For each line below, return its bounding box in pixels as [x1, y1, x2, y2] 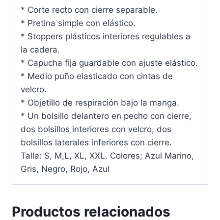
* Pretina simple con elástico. [21, 18, 136, 28]
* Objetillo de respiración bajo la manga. [21, 98, 179, 108]
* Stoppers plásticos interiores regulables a [21, 31, 191, 42]
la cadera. [21, 45, 60, 55]
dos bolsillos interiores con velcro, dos [21, 124, 171, 135]
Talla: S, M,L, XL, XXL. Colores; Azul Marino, [21, 151, 194, 161]
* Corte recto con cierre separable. [21, 5, 158, 15]
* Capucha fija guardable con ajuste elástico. [21, 58, 198, 68]
